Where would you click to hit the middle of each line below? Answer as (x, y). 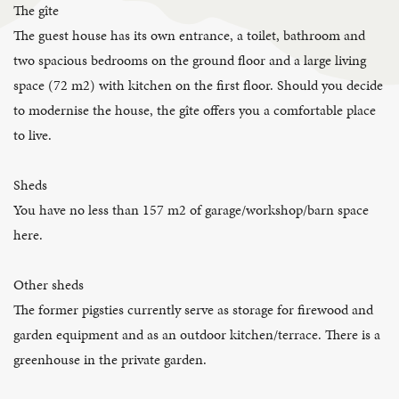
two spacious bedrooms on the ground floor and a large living (190, 60)
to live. (33, 134)
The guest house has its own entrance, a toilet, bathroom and (189, 35)
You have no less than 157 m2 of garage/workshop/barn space (191, 209)
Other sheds (49, 284)
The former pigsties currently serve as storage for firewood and (193, 309)
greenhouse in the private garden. (110, 359)
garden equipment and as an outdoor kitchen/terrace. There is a (197, 334)
